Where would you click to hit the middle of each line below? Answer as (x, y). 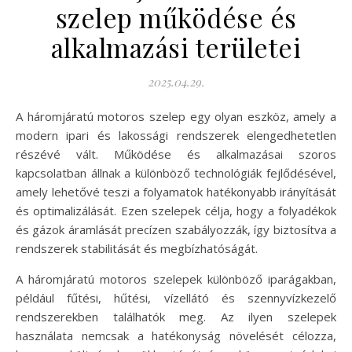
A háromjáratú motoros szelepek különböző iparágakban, (176, 279)
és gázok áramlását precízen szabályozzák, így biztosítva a (176, 230)
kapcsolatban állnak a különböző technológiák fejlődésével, (176, 173)
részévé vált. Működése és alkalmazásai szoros (176, 154)
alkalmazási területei (176, 48)
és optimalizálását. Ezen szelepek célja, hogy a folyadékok (176, 211)
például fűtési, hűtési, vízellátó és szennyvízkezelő (176, 298)
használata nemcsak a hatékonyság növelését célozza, (176, 336)
